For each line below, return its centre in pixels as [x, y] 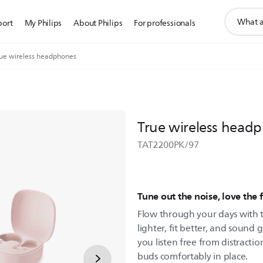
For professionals [165, 23]
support [240, 13]
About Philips [98, 23]
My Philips [43, 23]
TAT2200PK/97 [168, 145]
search [237, 26]
